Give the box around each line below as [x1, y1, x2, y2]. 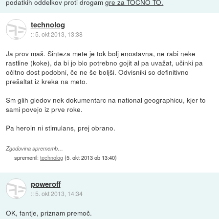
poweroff [30, 178, 61, 189]
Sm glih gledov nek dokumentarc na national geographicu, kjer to [6, 95, 206, 105]
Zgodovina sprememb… [6, 144, 64, 152]
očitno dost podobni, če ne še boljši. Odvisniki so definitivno [6, 67, 189, 77]
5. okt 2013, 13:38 [35, 29, 83, 38]
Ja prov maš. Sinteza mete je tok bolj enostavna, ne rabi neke [6, 48, 196, 59]
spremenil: [14, 153, 41, 161]
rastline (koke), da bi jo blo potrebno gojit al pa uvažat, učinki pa [6, 58, 203, 68]
